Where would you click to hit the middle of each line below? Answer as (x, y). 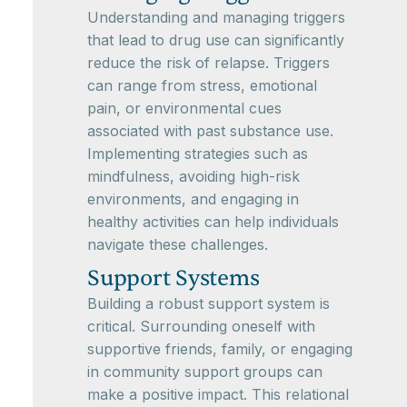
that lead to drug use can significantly (216, 40)
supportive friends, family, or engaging (220, 349)
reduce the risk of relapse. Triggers (208, 63)
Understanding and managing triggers (216, 18)
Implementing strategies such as (198, 154)
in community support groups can (205, 372)
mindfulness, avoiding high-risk (194, 177)
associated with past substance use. (210, 131)
